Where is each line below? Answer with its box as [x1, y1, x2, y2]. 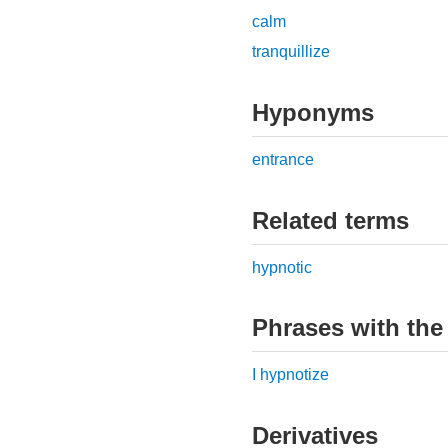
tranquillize [252, 43, 330, 61]
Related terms [252, 206, 409, 234]
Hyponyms [252, 98, 374, 126]
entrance [252, 150, 314, 168]
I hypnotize [252, 366, 329, 384]
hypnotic [252, 258, 312, 276]
